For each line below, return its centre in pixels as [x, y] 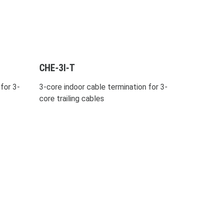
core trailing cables [71, 98]
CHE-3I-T [57, 68]
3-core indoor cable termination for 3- [103, 87]
